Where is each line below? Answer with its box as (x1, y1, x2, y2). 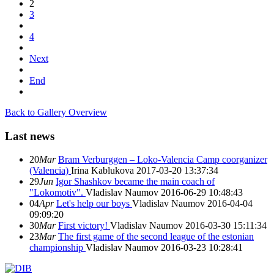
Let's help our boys (56, 198, 132, 209)
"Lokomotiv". (29, 187, 86, 198)
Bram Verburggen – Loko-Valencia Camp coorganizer (58, 154, 267, 165)
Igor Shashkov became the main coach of (56, 176, 215, 187)
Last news (5, 129, 54, 143)
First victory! (58, 220, 110, 231)
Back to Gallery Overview (5, 107, 107, 117)
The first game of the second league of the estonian (58, 231, 254, 242)
